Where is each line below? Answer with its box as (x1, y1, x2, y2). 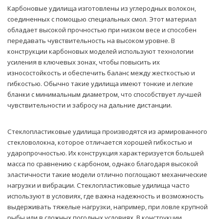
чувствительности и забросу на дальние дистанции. (7, 101, 172, 110)
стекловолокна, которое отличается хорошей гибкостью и (7, 138, 192, 147)
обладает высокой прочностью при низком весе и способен (7, 25, 197, 35)
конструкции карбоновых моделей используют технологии (7, 47, 194, 56)
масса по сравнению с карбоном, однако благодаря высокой (7, 159, 198, 169)
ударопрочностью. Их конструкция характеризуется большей (7, 149, 204, 158)
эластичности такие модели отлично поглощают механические (7, 170, 207, 179)
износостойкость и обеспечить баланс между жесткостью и (7, 68, 195, 78)
